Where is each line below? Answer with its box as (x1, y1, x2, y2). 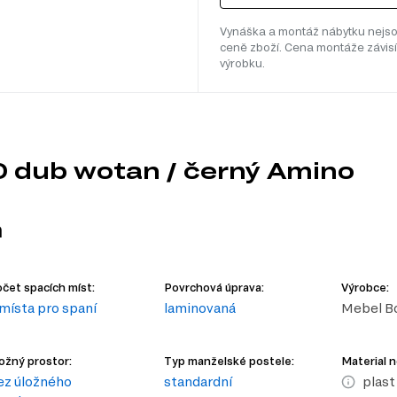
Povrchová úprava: (164, 281, 265, 294)
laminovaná (164, 300, 237, 316)
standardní (164, 374, 233, 390)
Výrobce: (340, 281, 389, 294)
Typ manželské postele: (164, 354, 295, 368)
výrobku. (220, 57, 265, 70)
